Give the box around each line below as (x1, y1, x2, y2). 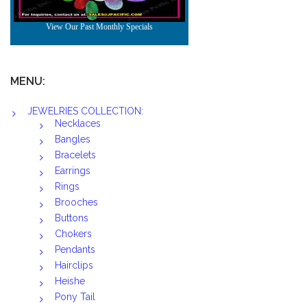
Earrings (55, 165, 90, 176)
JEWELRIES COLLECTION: (27, 106, 143, 116)
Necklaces (55, 118, 101, 129)
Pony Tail (55, 291, 95, 302)
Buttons (55, 212, 88, 223)
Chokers (55, 228, 92, 239)
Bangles (55, 134, 90, 145)
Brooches (55, 197, 98, 208)
